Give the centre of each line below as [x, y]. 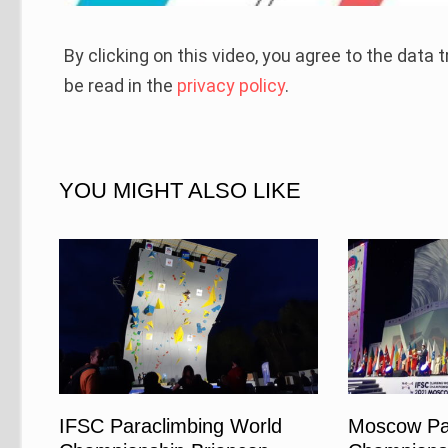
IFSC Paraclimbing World [171, 425]
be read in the [121, 86]
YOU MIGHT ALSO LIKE [180, 191]
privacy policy [231, 86]
